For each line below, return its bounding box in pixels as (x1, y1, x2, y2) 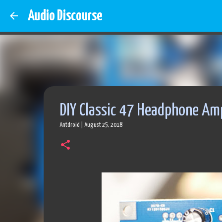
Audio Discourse (28, 8, 103, 23)
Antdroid (59, 122, 80, 128)
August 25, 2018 (84, 122, 122, 128)
